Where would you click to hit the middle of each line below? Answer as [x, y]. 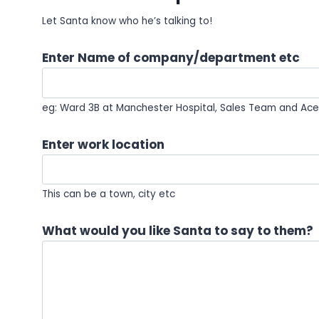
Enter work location [103, 144]
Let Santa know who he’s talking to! [127, 21]
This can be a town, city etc [109, 194]
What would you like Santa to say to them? [178, 231]
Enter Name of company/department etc [171, 58]
